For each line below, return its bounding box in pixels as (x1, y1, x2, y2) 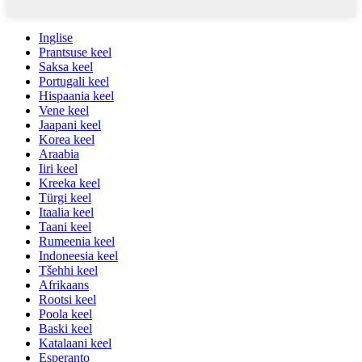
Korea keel (39, 133, 95, 147)
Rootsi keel (39, 293, 96, 307)
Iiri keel (39, 162, 78, 176)
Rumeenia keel (39, 234, 115, 249)
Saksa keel (39, 60, 93, 74)
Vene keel (39, 103, 89, 118)
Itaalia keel (39, 205, 94, 220)
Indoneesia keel (39, 249, 118, 263)
